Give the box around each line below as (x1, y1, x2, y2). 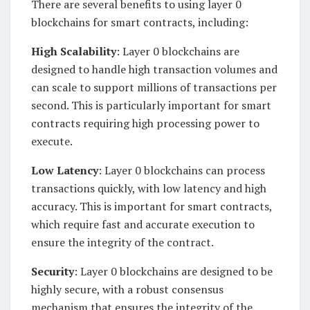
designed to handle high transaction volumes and (31, 61, 277, 77)
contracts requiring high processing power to (31, 115, 259, 131)
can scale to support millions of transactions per (31, 79, 277, 95)
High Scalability (31, 43, 116, 59)
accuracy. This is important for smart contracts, (31, 198, 272, 214)
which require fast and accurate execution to (31, 216, 255, 232)
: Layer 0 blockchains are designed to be (74, 263, 273, 279)
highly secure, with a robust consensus (31, 281, 224, 297)
